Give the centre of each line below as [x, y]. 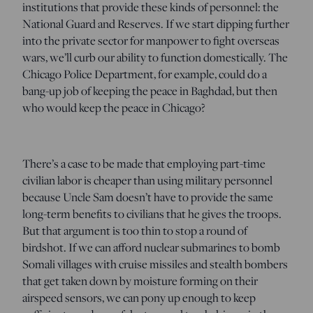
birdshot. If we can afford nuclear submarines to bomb [151, 247]
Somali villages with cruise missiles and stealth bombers [155, 264]
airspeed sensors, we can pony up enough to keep [139, 298]
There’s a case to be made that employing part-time [144, 163]
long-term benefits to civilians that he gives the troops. [152, 214]
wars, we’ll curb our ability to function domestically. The [155, 57]
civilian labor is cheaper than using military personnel [147, 180]
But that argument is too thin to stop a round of [135, 231]
